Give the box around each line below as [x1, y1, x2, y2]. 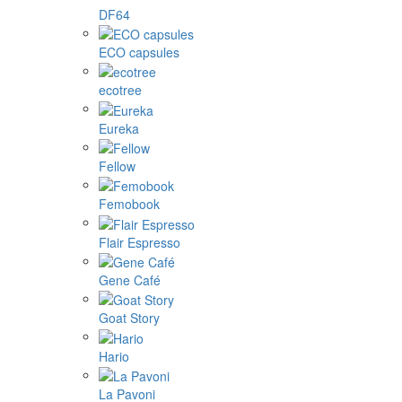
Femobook [99, 195, 160, 214]
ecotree [99, 81, 142, 100]
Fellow [99, 156, 135, 175]
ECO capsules [99, 42, 179, 61]
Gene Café [99, 270, 161, 289]
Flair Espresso [99, 232, 180, 251]
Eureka [99, 118, 139, 137]
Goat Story [99, 309, 160, 328]
